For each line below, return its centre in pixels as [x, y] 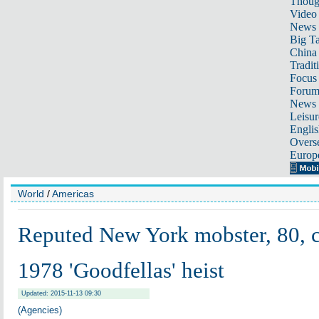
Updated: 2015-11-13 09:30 [61, 293]
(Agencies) [40, 310]
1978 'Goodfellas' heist [121, 270]
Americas [73, 194]
